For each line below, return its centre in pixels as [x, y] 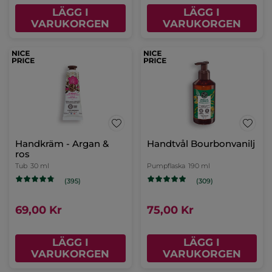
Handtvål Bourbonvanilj [201, 144]
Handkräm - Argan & [62, 144]
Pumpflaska [166, 166]
